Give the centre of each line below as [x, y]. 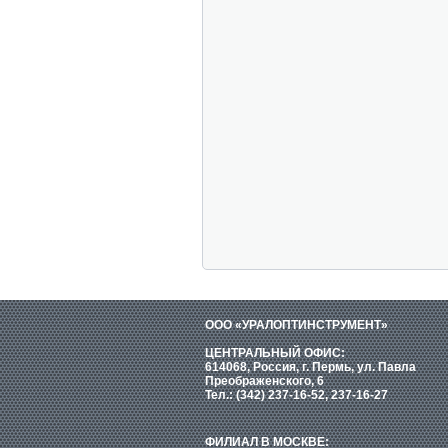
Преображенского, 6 [264, 381]
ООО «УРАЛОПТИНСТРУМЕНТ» [296, 325]
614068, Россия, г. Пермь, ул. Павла [310, 367]
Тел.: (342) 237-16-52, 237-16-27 [296, 395]
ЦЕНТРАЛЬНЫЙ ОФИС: [275, 353]
